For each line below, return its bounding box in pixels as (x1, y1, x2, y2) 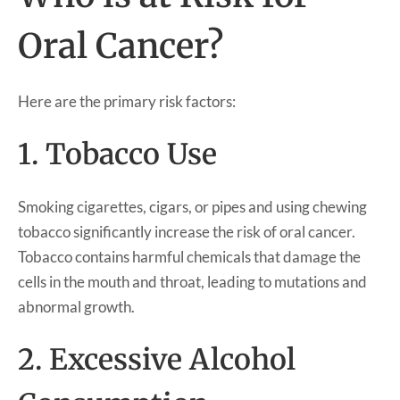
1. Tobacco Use (18, 136, 217, 172)
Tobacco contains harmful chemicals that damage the (18, 246, 361, 266)
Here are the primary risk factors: (18, 91, 236, 111)
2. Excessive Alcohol (18, 341, 296, 378)
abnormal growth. (18, 296, 135, 316)
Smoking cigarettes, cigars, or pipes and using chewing (18, 196, 367, 216)
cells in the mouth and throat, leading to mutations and (18, 271, 367, 291)
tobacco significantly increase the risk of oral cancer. (18, 221, 355, 241)
